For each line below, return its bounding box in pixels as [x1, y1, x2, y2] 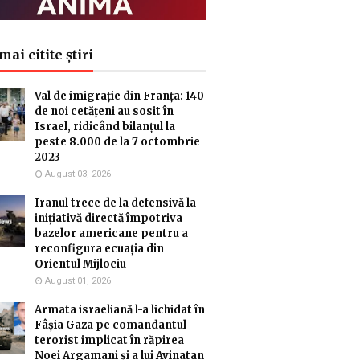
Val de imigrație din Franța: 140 [35, 89, 204, 103]
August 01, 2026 [45, 276, 111, 286]
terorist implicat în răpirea [35, 333, 184, 347]
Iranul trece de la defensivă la [35, 196, 196, 210]
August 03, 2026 [45, 169, 111, 179]
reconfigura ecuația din [35, 242, 164, 256]
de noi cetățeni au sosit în [35, 104, 174, 118]
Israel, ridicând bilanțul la [35, 120, 175, 133]
